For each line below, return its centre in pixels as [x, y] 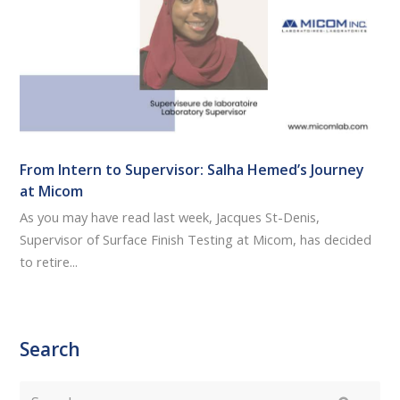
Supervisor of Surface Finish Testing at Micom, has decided [196, 240]
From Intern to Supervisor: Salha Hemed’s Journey [192, 170]
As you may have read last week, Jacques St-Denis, [170, 217]
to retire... [49, 262]
